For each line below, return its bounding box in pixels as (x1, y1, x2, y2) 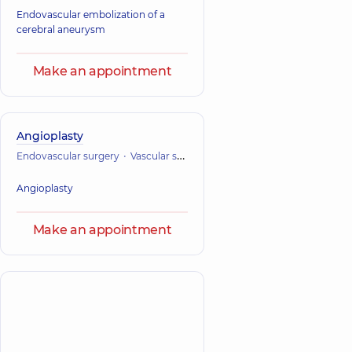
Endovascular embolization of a (16, 9, 165, 20)
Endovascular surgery (16, 150, 119, 162)
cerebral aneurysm (16, 24, 105, 35)
